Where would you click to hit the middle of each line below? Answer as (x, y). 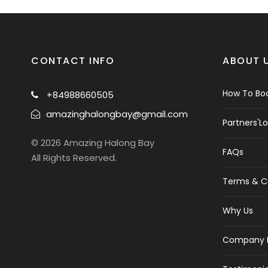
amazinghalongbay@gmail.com (117, 114)
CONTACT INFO (73, 61)
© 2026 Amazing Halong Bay (93, 143)
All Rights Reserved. (74, 158)
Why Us (238, 211)
